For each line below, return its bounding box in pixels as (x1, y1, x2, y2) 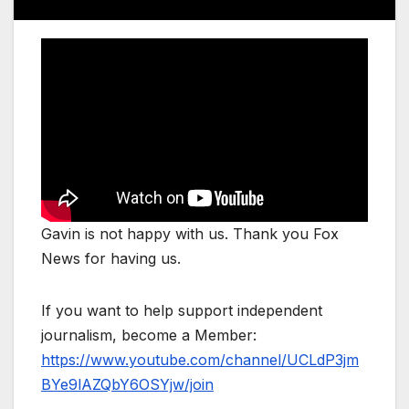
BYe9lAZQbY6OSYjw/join (41, 375, 214, 394)
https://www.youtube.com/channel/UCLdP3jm (41, 351, 359, 370)
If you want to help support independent (41, 301, 322, 320)
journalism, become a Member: (41, 326, 257, 345)
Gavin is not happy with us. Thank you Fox (41, 225, 339, 244)
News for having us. (41, 249, 181, 268)
